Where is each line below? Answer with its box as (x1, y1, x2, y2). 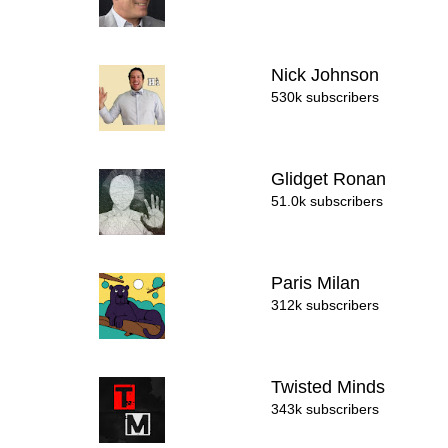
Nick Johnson (271, 65, 385, 85)
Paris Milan (271, 273, 366, 293)
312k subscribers (271, 297, 380, 313)
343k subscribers (271, 401, 380, 417)
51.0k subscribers (271, 193, 384, 209)
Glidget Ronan (271, 169, 392, 189)
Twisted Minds (271, 377, 391, 397)
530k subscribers (271, 89, 380, 105)
